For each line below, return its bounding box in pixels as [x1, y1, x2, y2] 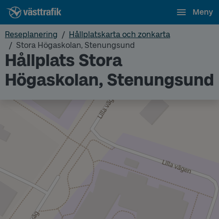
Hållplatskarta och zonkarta [69, 30, 170, 39]
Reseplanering [5, 30, 58, 39]
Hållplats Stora [5, 50, 122, 70]
